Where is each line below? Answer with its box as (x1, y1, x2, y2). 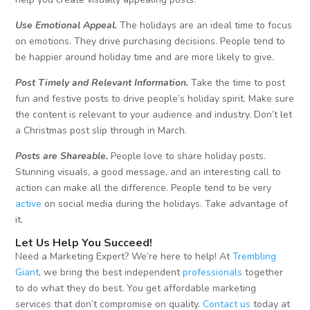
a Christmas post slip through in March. (15, 124, 188, 138)
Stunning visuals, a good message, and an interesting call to (15, 165, 282, 179)
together (242, 266, 284, 280)
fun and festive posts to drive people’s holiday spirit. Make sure (15, 92, 295, 106)
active (15, 197, 42, 211)
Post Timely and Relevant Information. (15, 76, 189, 90)
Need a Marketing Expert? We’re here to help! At (15, 250, 233, 264)
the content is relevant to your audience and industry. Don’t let (15, 108, 293, 122)
